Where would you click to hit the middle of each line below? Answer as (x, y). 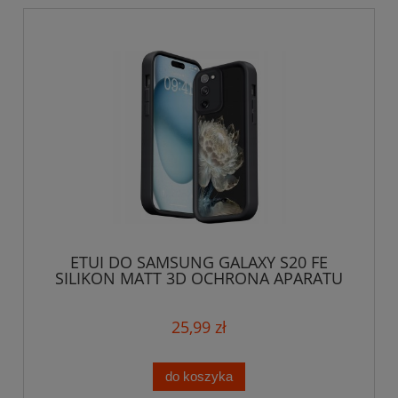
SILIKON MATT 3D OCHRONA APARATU (199, 278)
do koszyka (199, 376)
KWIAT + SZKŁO (199, 294)
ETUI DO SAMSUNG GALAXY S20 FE (199, 262)
